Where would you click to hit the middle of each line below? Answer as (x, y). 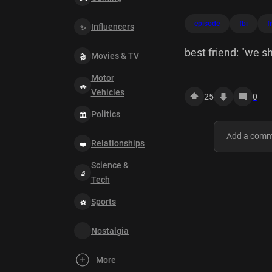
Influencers (113, 27)
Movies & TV (115, 56)
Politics (106, 114)
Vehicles (107, 92)
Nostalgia (110, 231)
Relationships (118, 143)
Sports (104, 202)
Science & (110, 165)
